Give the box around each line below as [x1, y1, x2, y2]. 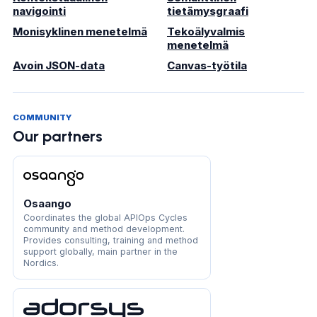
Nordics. [23, 258, 59, 269]
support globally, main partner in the [23, 246, 178, 258]
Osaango [23, 197, 71, 211]
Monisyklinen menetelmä [13, 25, 147, 39]
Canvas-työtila [167, 59, 247, 73]
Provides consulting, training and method [23, 235, 198, 246]
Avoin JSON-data [13, 59, 105, 73]
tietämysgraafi [167, 4, 248, 18]
